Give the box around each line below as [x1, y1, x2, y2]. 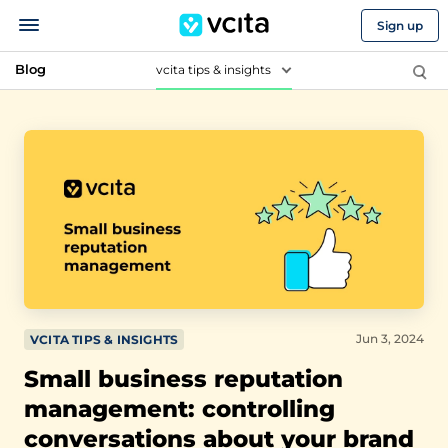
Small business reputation [24, 365, 343, 393]
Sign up [376, 17, 423, 33]
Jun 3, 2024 [356, 331, 424, 346]
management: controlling [24, 395, 335, 423]
